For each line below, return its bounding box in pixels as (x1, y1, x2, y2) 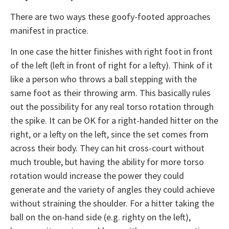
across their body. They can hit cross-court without (10, 142, 204, 154)
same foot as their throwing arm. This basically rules (10, 86, 211, 99)
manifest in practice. (10, 24, 88, 36)
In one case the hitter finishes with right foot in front (10, 45, 213, 57)
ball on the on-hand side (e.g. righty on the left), (10, 211, 191, 223)
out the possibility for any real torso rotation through (10, 100, 214, 112)
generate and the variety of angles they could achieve (10, 183, 215, 195)
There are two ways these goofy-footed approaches (10, 10, 211, 22)
